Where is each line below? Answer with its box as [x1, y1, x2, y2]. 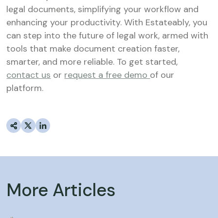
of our [150, 69, 175, 81]
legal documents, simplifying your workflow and [6, 3, 199, 15]
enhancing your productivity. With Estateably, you [6, 17, 208, 28]
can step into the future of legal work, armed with [6, 30, 209, 41]
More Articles [6, 179, 116, 201]
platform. [6, 82, 44, 94]
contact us [6, 69, 51, 81]
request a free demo [64, 69, 150, 81]
